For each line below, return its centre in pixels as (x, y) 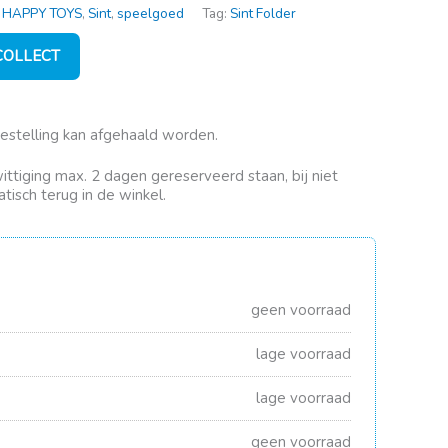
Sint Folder (263, 13)
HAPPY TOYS (42, 13)
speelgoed (150, 13)
